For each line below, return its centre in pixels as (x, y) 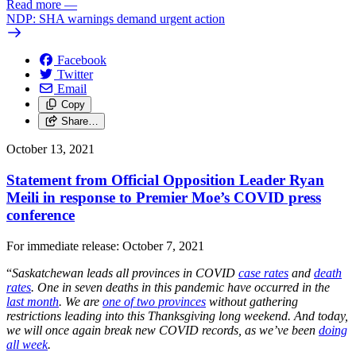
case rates (263, 273)
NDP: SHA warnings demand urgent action (116, 19)
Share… (79, 122)
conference (41, 215)
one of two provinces (154, 301)
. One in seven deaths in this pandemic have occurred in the (180, 287)
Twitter (75, 75)
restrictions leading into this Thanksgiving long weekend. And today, (177, 315)
